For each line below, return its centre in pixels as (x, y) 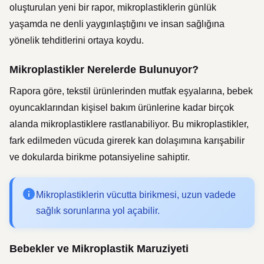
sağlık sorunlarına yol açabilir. (98, 211)
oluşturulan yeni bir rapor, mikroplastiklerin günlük (113, 7)
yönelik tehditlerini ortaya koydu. (77, 40)
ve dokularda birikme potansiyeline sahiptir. (100, 157)
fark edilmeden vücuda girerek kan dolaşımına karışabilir (127, 141)
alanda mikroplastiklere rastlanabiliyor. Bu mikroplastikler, (129, 124)
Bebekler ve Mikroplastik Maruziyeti (99, 249)
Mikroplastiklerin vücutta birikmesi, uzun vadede (136, 195)
